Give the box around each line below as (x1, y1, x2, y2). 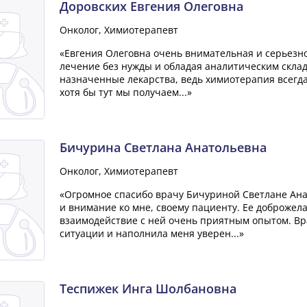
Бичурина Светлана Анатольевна (59, 139, 267, 156)
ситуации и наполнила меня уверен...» (59, 227, 244, 240)
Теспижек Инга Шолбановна (59, 280, 236, 297)
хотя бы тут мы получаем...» (59, 86, 192, 99)
